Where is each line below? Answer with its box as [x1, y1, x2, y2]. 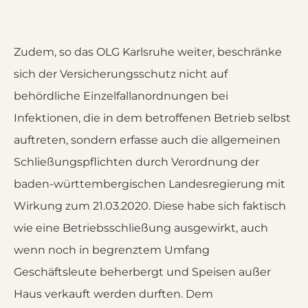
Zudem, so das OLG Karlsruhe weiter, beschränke [14, 45, 282, 58]
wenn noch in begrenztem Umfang [14, 243, 210, 256]
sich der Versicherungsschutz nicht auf [14, 67, 228, 80]
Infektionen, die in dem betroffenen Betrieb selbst [14, 111, 291, 124]
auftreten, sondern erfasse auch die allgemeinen [14, 133, 280, 146]
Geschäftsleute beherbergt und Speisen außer [14, 265, 271, 278]
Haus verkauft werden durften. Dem [14, 287, 213, 300]
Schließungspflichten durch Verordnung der [14, 155, 259, 168]
